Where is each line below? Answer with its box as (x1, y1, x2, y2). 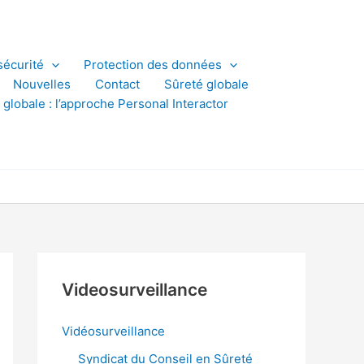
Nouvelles (13, 76, 71, 93)
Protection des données (84, 57, 222, 73)
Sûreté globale (164, 76, 249, 93)
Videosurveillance (62, 279, 207, 301)
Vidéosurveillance (62, 323, 165, 340)
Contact (95, 76, 140, 93)
